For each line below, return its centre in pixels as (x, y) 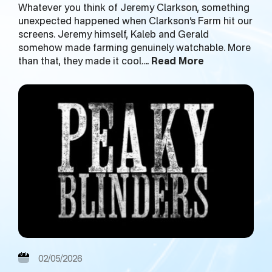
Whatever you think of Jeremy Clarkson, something (134, 9)
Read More (178, 62)
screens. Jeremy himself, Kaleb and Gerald (114, 36)
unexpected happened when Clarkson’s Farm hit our (135, 22)
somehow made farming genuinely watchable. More (134, 49)
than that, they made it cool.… (85, 62)
